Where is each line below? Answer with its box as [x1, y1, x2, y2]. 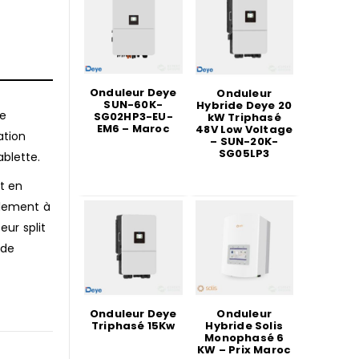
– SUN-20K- [210, 133, 279, 149]
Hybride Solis [205, 318, 284, 333]
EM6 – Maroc [96, 120, 170, 136]
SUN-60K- [103, 96, 163, 112]
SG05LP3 [219, 145, 270, 161]
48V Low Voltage [196, 121, 293, 137]
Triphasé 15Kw [91, 318, 175, 333]
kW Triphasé [207, 109, 281, 125]
